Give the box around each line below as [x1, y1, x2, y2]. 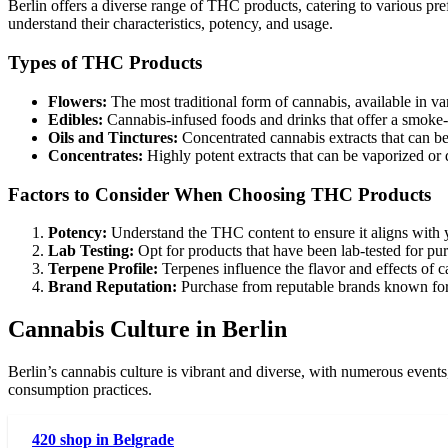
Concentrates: [48, 146, 143, 164]
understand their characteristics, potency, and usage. [8, 15, 333, 33]
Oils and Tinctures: [48, 128, 178, 146]
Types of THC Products [8, 52, 202, 74]
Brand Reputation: [48, 278, 177, 296]
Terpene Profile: [48, 260, 158, 278]
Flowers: [48, 92, 107, 110]
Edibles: [48, 110, 103, 128]
